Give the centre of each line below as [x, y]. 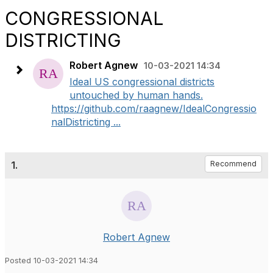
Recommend [233, 164]
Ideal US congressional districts [142, 82]
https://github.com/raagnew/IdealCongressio [154, 108]
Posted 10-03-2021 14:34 [51, 261]
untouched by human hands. [136, 95]
